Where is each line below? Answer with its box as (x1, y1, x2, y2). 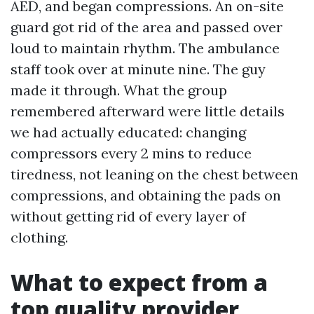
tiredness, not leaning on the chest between (11, 165, 299, 183)
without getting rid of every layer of (11, 207, 246, 225)
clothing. (11, 228, 68, 246)
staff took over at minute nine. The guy (11, 60, 266, 78)
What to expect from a (11, 267, 268, 297)
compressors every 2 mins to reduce (11, 144, 252, 162)
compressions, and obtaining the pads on (11, 186, 281, 204)
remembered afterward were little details (11, 102, 285, 120)
